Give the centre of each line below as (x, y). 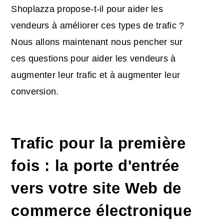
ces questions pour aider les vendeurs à (93, 59)
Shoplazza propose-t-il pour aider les (87, 9)
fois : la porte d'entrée (95, 165)
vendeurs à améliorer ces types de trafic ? (98, 26)
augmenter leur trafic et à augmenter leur (96, 75)
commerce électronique (101, 210)
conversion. (35, 92)
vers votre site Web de (96, 188)
